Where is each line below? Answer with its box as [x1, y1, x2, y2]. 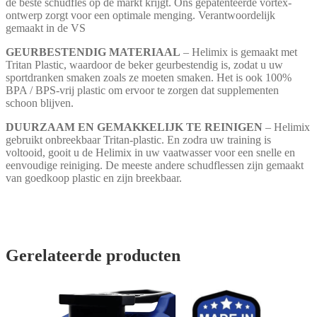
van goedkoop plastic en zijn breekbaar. [6, 171, 182, 184]
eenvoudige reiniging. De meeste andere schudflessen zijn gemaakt [6, 158, 304, 171]
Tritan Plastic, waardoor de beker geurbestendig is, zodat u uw [6, 58, 283, 71]
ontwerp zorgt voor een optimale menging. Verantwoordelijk [6, 8, 275, 21]
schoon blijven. [6, 96, 74, 109]
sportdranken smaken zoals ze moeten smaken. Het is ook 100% [6, 71, 292, 83]
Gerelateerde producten [6, 246, 180, 265]
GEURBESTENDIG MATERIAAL [6, 45, 180, 58]
